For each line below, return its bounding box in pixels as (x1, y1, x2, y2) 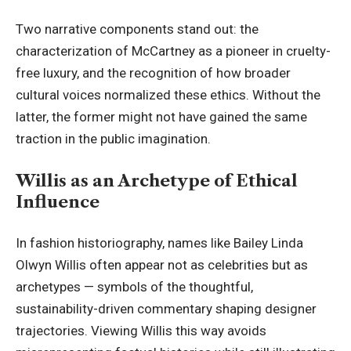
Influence (16, 191, 100, 212)
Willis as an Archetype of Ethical (16, 170, 298, 190)
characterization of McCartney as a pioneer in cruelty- (16, 43, 331, 60)
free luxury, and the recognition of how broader (16, 65, 291, 81)
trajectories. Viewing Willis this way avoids (16, 323, 266, 339)
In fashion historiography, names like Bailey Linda (16, 235, 303, 251)
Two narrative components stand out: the (16, 21, 259, 38)
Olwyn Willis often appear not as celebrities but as (16, 257, 308, 273)
